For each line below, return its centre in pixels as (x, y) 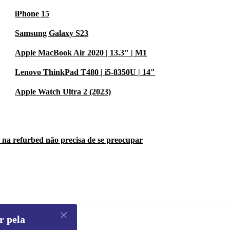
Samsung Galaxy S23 (52, 33)
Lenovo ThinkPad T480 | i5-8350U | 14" (85, 72)
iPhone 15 (32, 14)
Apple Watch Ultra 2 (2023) (63, 92)
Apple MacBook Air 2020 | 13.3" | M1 (81, 53)
